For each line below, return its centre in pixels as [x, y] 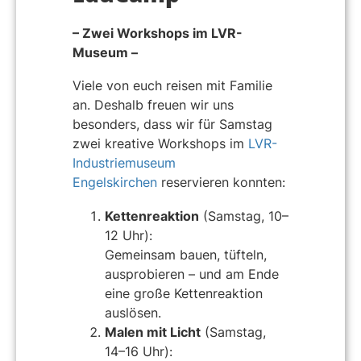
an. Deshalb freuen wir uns [153, 105]
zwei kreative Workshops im [160, 144]
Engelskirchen [115, 183]
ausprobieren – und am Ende [192, 274]
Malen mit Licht [153, 332]
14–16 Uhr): [139, 351]
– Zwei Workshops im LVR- [158, 33]
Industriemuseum [124, 163]
